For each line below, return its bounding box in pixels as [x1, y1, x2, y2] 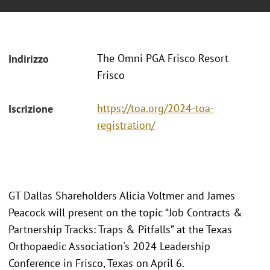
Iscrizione [8, 101, 53, 116]
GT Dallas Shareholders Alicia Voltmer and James [8, 188, 235, 202]
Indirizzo [8, 52, 49, 66]
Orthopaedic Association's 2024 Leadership [8, 239, 210, 253]
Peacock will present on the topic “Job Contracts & [8, 205, 242, 219]
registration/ [97, 118, 155, 132]
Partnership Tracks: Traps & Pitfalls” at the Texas [8, 222, 232, 236]
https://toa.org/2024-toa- [97, 101, 214, 115]
